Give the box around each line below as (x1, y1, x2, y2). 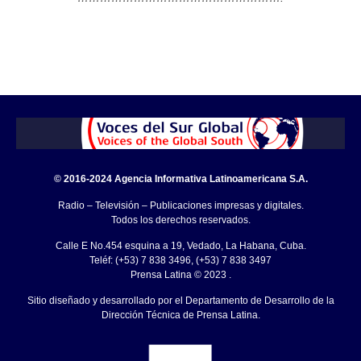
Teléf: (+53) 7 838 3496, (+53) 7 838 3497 (89, 254, 272, 266)
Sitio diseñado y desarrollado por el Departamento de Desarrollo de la (27, 295, 334, 307)
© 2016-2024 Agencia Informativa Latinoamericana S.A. (53, 173, 308, 185)
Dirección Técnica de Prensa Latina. (101, 309, 260, 322)
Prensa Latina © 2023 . (130, 268, 231, 280)
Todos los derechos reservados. (110, 214, 251, 226)
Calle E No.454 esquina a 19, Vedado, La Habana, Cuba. (55, 239, 306, 251)
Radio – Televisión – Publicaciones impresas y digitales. (57, 199, 304, 211)
